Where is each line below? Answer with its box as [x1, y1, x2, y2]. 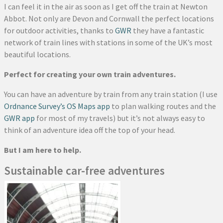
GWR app [4, 112, 35, 123]
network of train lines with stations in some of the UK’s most [4, 37, 213, 47]
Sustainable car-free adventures [4, 163, 165, 178]
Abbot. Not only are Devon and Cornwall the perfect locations [4, 13, 214, 23]
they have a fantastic [131, 25, 204, 35]
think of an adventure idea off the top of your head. [4, 124, 175, 135]
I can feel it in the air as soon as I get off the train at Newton [4, 1, 208, 11]
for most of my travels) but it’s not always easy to [35, 112, 205, 123]
